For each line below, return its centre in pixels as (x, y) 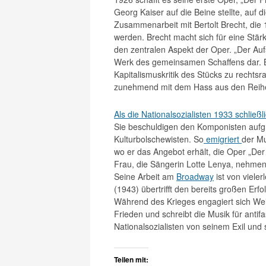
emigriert (223, 139)
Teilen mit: (131, 259)
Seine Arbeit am (145, 176)
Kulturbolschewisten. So (159, 139)
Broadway (195, 176)
